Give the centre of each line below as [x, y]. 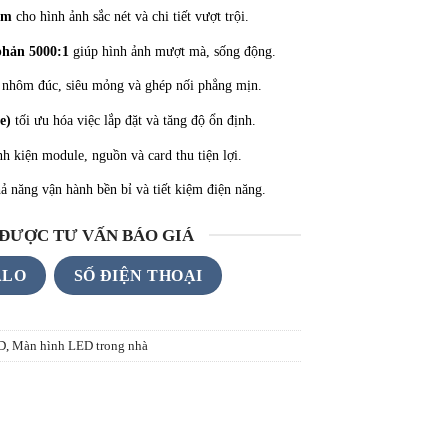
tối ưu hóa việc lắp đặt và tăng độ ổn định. [133, 119]
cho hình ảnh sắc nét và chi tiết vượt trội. [130, 16]
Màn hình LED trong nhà [80, 345]
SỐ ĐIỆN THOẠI [138, 275]
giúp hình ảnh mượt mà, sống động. [172, 50]
